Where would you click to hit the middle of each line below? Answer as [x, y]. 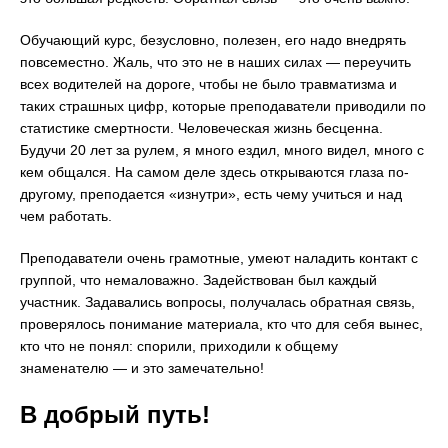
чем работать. [66, 215]
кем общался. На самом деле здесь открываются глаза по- [214, 171]
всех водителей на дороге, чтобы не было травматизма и [208, 83]
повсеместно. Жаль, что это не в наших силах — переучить [215, 61]
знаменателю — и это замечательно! [142, 367]
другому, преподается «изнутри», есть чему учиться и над [211, 193]
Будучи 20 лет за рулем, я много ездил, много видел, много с [222, 149]
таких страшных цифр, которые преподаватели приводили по [223, 105]
